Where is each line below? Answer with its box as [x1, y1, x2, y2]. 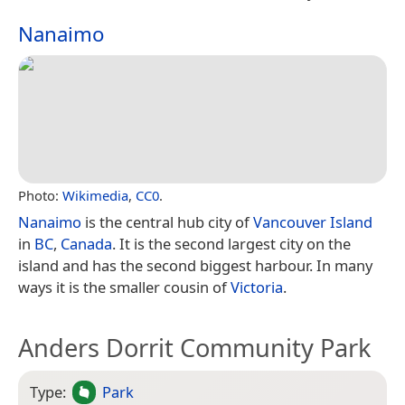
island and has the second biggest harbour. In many [18, 254, 372, 276]
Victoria [231, 276, 283, 297]
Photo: [18, 185, 62, 204]
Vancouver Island [253, 211, 372, 232]
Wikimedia [62, 185, 128, 204]
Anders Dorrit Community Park [18, 330, 372, 364]
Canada [61, 232, 112, 254]
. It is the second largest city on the [112, 232, 351, 254]
